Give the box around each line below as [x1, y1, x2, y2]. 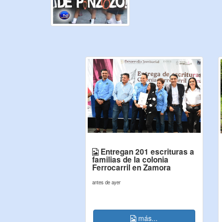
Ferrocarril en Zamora [92, 162, 171, 173]
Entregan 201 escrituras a [99, 146, 194, 157]
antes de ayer [92, 179, 120, 186]
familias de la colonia [92, 154, 168, 165]
